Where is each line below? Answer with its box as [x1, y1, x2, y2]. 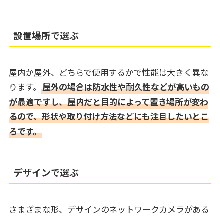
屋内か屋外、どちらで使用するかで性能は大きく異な [8, 66, 209, 79]
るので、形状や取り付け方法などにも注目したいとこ [8, 110, 209, 123]
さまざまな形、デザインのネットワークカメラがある [8, 203, 209, 216]
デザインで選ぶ [13, 165, 79, 179]
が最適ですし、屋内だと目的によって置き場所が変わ [8, 95, 208, 108]
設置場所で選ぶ [13, 28, 79, 42]
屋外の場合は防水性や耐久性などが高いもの [42, 81, 209, 93]
